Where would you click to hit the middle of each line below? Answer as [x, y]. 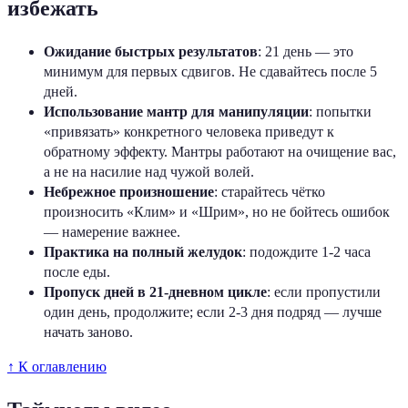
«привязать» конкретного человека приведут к [189, 132]
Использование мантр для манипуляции [176, 112]
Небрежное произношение [129, 192]
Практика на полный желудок [143, 252]
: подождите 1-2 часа [306, 252]
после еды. [77, 272]
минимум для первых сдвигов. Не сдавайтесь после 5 [210, 72]
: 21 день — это [306, 52]
